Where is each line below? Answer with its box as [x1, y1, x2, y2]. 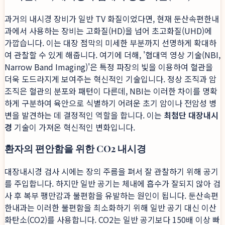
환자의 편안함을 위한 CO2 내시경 [5, 142, 146, 155]
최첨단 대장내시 [164, 108, 218, 121]
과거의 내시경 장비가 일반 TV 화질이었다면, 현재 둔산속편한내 [5, 12, 219, 25]
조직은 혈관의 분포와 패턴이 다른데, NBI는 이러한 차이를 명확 [5, 84, 217, 97]
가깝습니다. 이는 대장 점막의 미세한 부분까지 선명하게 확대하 [5, 36, 216, 49]
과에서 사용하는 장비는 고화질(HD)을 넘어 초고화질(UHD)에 [5, 24, 212, 37]
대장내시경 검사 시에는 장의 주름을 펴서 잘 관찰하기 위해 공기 [5, 165, 218, 178]
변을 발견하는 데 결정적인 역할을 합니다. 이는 [5, 108, 164, 121]
